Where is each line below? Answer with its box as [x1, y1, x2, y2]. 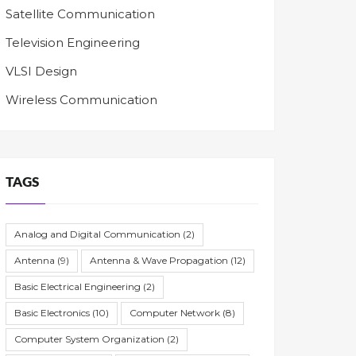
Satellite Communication [6, 6, 155, 21]
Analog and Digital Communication [14, 228, 180, 240]
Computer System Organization [14, 333, 164, 345]
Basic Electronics [14, 307, 90, 319]
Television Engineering [6, 34, 140, 50]
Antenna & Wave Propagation [90, 254, 228, 266]
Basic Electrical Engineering [14, 281, 141, 292]
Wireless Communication [6, 91, 157, 107]
